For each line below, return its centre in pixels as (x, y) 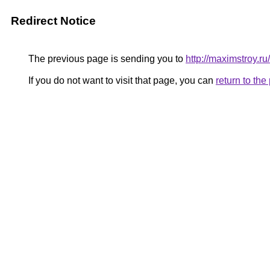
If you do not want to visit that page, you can (121, 80)
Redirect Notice (53, 21)
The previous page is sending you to (106, 59)
